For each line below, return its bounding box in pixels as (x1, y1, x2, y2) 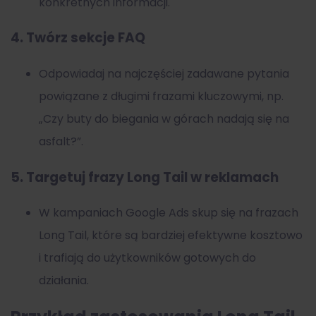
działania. (39, 272, 89, 289)
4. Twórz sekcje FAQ (11, 28, 145, 48)
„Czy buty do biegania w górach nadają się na (39, 110, 289, 127)
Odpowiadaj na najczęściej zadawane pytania (39, 65, 289, 82)
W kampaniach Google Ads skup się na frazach (39, 205, 298, 221)
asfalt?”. (39, 133, 83, 150)
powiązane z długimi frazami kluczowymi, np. (39, 87, 284, 104)
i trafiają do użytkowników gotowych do (39, 250, 256, 267)
